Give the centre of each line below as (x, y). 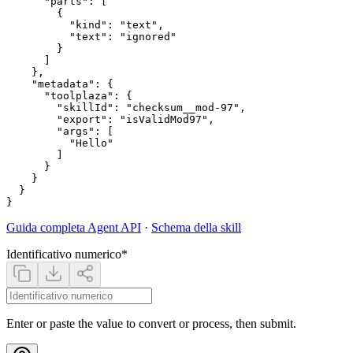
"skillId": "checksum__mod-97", (126, 107)
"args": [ (60, 131)
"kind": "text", (85, 24)
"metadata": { (60, 84)
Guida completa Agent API (74, 227)
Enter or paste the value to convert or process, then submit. (151, 323)
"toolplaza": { (69, 95)
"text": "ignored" (91, 36)
